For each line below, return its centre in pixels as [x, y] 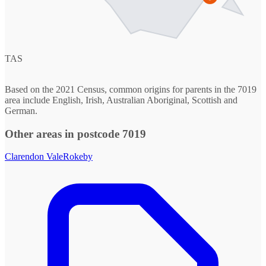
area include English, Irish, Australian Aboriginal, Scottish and [121, 100]
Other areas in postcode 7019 [75, 134]
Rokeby [78, 157]
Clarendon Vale [34, 157]
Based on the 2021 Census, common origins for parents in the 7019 [131, 89]
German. [21, 110]
